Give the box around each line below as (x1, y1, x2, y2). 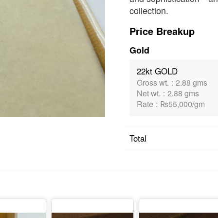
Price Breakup (129, 24, 195, 38)
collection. (129, 4, 168, 17)
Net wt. (137, 88, 161, 99)
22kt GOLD (137, 65, 178, 77)
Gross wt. (137, 77, 169, 88)
